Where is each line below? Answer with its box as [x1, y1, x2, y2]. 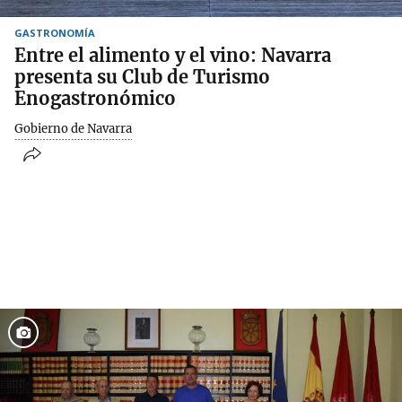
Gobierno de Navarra [14, 120, 132, 136]
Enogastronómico [14, 86, 176, 109]
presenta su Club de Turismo [14, 65, 270, 88]
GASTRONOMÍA [14, 25, 95, 39]
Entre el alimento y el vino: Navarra [14, 43, 331, 66]
